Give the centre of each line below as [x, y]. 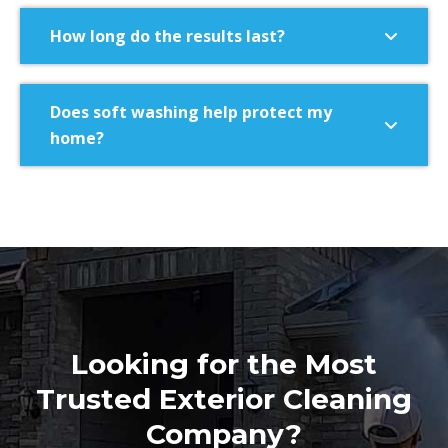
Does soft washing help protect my [191, 112]
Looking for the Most [224, 364]
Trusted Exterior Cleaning [224, 399]
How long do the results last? [167, 36]
